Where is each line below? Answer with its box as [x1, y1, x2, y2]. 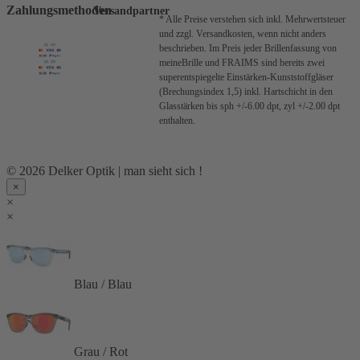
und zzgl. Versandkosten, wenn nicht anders [159, 28, 326, 40]
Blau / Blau [74, 277, 132, 292]
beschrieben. [159, 43, 209, 55]
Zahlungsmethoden [6, 3, 112, 18]
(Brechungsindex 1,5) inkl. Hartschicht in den [159, 86, 333, 98]
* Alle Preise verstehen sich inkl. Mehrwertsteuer [159, 14, 346, 26]
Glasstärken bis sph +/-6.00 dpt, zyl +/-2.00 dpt [159, 100, 340, 112]
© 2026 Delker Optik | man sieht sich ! [6, 164, 202, 178]
